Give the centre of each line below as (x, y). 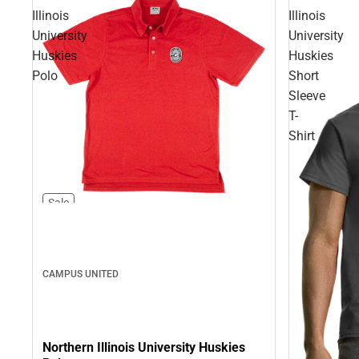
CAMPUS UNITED (81, 274)
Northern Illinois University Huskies (144, 347)
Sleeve (307, 96)
